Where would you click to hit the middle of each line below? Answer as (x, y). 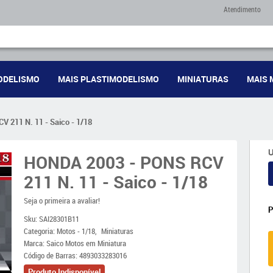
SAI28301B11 (59, 219)
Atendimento (242, 9)
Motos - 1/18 (76, 231)
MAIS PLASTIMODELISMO (108, 79)
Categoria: (39, 231)
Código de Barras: (51, 255)
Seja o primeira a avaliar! (62, 200)
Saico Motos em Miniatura (86, 243)
